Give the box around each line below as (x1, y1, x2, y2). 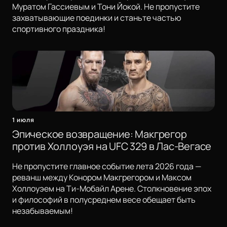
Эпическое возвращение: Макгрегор (12, 127, 187, 141)
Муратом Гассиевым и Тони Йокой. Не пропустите (12, 1, 200, 13)
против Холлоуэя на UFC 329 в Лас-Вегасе (12, 139, 212, 154)
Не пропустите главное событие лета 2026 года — (12, 161, 201, 172)
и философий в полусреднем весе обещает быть (12, 194, 196, 206)
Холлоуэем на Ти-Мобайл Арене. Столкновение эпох (12, 183, 211, 195)
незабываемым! (12, 205, 73, 217)
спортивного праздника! (12, 23, 105, 35)
